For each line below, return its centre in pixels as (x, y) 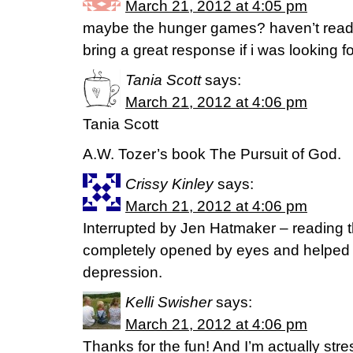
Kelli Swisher (169, 302)
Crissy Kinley (169, 184)
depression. (123, 272)
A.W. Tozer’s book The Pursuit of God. (212, 154)
